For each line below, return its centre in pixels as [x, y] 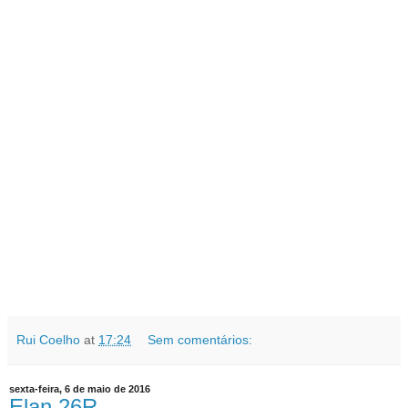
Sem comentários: [200, 340]
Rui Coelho [48, 340]
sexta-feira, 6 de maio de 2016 [80, 389]
